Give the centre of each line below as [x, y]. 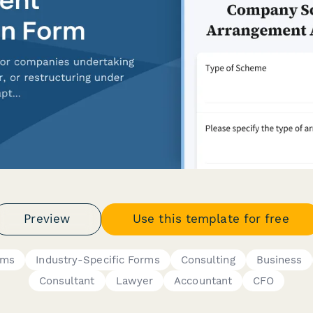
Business [279, 260]
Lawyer [134, 281]
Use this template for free [211, 219]
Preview [47, 219]
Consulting [208, 260]
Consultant [67, 281]
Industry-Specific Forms [98, 260]
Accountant [203, 281]
